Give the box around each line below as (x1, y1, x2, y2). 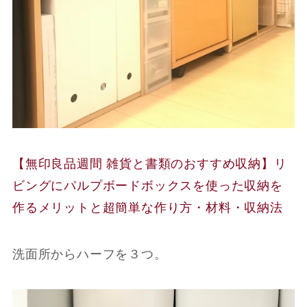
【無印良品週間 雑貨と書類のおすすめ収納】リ (12, 156, 287, 171)
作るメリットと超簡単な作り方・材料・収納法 (12, 200, 287, 214)
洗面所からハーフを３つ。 (12, 247, 167, 261)
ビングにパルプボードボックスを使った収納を (12, 178, 283, 193)
